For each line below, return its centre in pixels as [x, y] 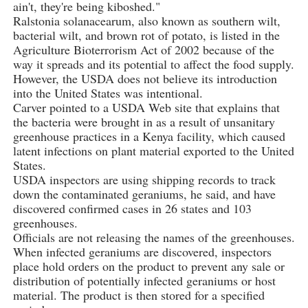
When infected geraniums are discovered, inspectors [142, 252]
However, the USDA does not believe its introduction [145, 79]
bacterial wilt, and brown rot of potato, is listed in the [146, 35]
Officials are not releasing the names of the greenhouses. [154, 238]
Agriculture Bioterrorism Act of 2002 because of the [143, 50]
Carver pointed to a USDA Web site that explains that [146, 108]
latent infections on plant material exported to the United [153, 151]
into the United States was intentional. [108, 93]
